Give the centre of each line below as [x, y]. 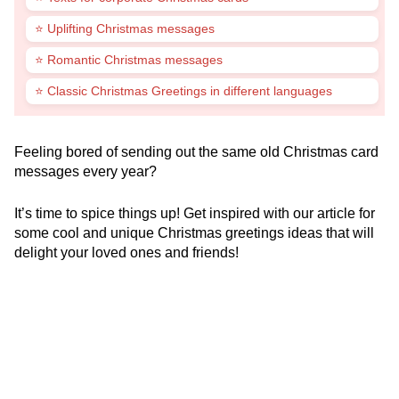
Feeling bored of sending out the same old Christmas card [196, 152]
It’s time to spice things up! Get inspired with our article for [195, 213]
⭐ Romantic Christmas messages [129, 60]
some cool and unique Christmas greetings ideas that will [194, 233]
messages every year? [85, 171]
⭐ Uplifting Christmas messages [125, 28]
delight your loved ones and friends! [126, 252]
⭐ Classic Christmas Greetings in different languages [183, 91]
